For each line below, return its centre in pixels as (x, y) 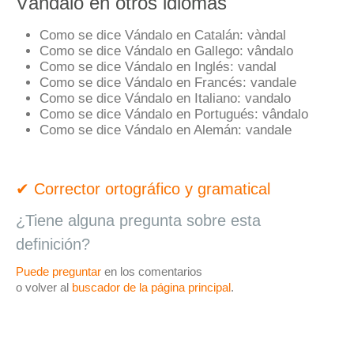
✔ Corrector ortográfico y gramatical (143, 189)
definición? (53, 244)
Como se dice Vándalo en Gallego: (141, 51)
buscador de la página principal (151, 287)
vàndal (265, 35)
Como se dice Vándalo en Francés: (143, 82)
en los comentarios (152, 271)
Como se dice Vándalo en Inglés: (137, 66)
